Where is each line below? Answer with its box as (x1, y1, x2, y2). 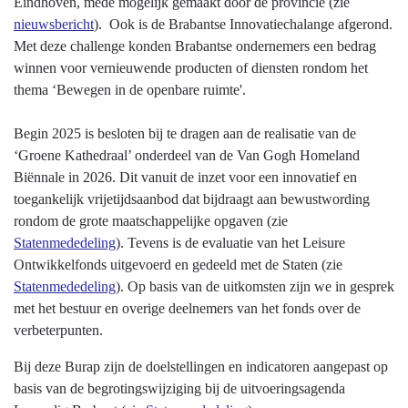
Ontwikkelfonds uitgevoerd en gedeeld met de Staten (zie (14, 257, 342, 273)
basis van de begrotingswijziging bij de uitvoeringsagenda (14, 381, 345, 397)
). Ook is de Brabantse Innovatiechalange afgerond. (94, 16, 393, 33)
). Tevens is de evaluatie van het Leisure (116, 235, 345, 251)
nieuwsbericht (14, 16, 94, 33)
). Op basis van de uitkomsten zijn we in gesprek (116, 279, 394, 295)
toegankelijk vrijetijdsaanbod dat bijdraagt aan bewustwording (14, 191, 370, 208)
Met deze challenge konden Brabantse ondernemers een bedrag (14, 38, 376, 55)
